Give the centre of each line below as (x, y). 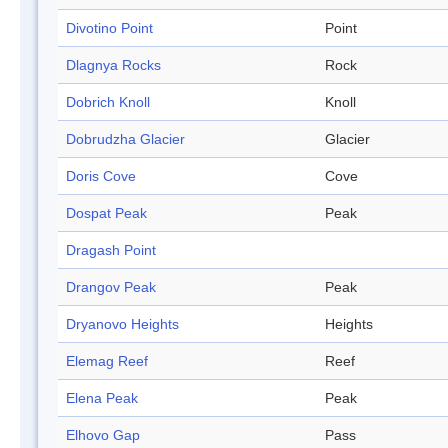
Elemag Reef (107, 361)
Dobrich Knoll (108, 102)
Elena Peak (102, 398)
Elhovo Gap (103, 435)
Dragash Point (111, 250)
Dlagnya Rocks (113, 65)
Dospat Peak (106, 213)
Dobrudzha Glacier (125, 139)
